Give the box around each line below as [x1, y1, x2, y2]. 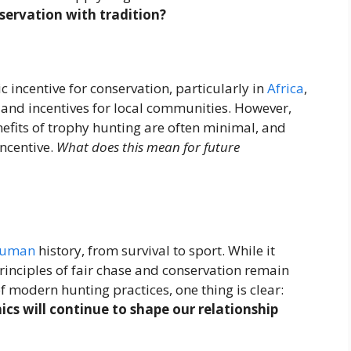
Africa [267, 79, 304, 98]
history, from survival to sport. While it [35, 241, 275, 259]
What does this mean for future [56, 138, 240, 157]
